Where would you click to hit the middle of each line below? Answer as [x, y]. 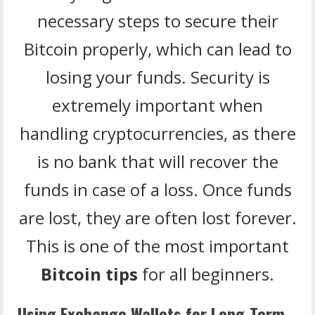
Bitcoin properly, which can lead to [157, 49]
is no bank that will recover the [157, 161]
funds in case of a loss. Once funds [157, 189]
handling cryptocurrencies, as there [157, 133]
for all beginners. [206, 274]
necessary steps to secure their [157, 20]
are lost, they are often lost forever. [157, 217]
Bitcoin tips [89, 274]
